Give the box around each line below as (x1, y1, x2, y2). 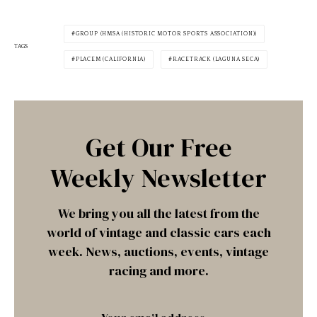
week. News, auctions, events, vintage (48, 242, 269, 260)
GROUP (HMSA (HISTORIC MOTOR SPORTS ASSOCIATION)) (75, 30, 258, 37)
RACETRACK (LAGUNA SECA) (172, 55, 260, 62)
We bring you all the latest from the (57, 204, 260, 222)
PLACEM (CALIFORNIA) (75, 55, 146, 62)
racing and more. (108, 261, 209, 279)
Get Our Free (85, 129, 232, 165)
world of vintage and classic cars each (46, 223, 271, 241)
